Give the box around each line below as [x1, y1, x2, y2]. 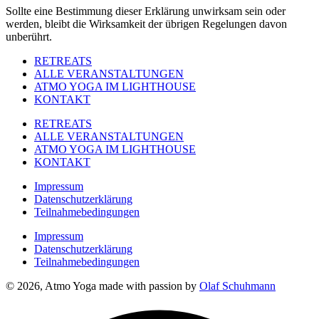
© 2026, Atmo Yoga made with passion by [6, 279, 199, 292]
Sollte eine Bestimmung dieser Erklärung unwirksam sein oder [6, 4, 286, 17]
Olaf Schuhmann [199, 279, 276, 292]
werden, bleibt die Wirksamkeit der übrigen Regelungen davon [6, 17, 287, 30]
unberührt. [6, 30, 52, 43]
